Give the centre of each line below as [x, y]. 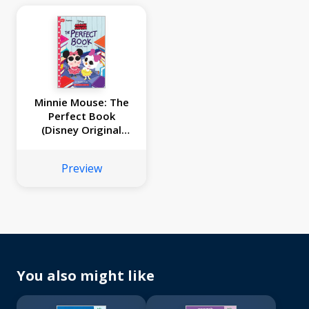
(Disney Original [81, 130]
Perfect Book [81, 116]
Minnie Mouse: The [81, 102]
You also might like [86, 276]
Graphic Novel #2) [81, 144]
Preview [81, 169]
